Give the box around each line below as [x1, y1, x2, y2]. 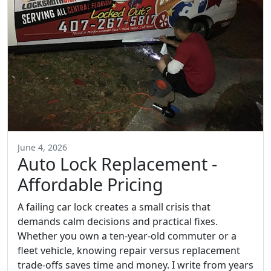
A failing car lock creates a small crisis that [18, 200, 211, 214]
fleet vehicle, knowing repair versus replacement [18, 243, 240, 257]
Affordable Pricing [18, 172, 163, 196]
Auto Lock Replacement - [18, 151, 217, 175]
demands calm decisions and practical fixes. [18, 214, 218, 228]
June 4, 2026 [18, 141, 67, 153]
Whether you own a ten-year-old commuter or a [18, 229, 237, 243]
